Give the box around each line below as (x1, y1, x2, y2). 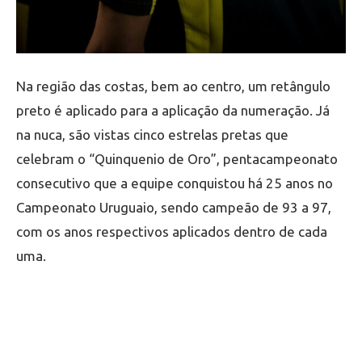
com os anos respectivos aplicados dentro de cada (16, 224, 327, 239)
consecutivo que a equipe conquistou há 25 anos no (16, 175, 333, 191)
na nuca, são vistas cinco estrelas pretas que (16, 127, 288, 142)
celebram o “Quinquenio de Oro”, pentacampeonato (16, 151, 338, 166)
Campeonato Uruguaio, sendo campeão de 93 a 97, (16, 200, 331, 215)
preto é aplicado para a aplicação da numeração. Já (16, 103, 330, 118)
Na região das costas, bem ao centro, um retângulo (16, 78, 330, 94)
